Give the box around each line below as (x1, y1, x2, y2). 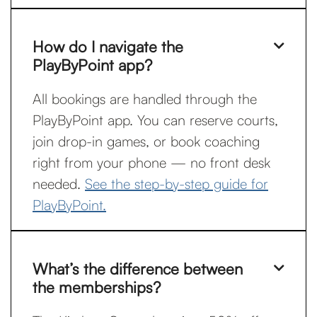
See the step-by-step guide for (85, 175, 268, 192)
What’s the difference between (33, 259, 243, 278)
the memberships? (33, 277, 161, 296)
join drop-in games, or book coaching (33, 132, 260, 150)
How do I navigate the (33, 37, 183, 56)
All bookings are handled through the (33, 90, 257, 108)
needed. (33, 175, 85, 192)
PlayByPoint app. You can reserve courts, (33, 111, 278, 129)
